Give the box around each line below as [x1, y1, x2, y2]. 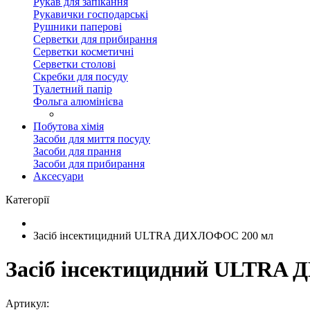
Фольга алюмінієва [33, 95, 123, 107]
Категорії [6, 194, 49, 206]
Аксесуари [33, 170, 84, 182]
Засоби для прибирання [33, 158, 145, 170]
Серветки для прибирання [33, 33, 157, 45]
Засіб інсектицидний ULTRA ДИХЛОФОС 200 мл [33, 230, 273, 241]
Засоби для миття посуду [33, 133, 150, 145]
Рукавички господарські [33, 8, 148, 20]
